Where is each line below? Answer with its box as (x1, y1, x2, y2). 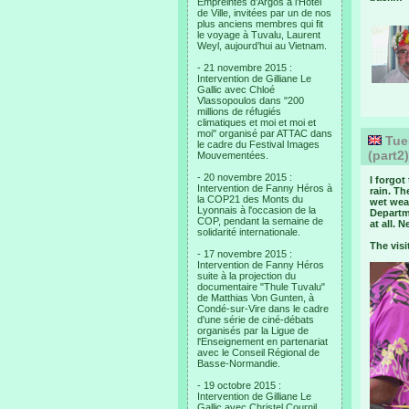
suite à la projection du (197, 270, 296, 281)
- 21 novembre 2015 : (197, 62, 292, 73)
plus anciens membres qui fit (197, 18, 323, 29)
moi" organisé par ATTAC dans (197, 128, 332, 139)
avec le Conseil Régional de (197, 347, 320, 358)
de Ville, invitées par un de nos (197, 7, 331, 18)
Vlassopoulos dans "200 (197, 95, 304, 106)
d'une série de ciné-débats (197, 314, 314, 325)
